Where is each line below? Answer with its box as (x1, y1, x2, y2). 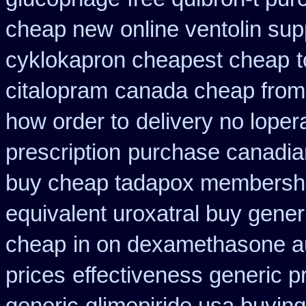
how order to (5, 109, 129, 134)
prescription (5, 140, 121, 165)
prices (5, 263, 66, 288)
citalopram (5, 79, 108, 103)
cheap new (5, 17, 113, 42)
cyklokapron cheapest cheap (5, 48, 290, 72)
